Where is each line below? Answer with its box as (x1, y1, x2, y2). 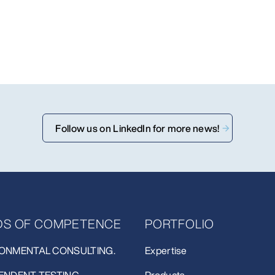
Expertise (145, 243, 187, 258)
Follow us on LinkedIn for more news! (55, 120, 220, 136)
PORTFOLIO (145, 215, 215, 233)
